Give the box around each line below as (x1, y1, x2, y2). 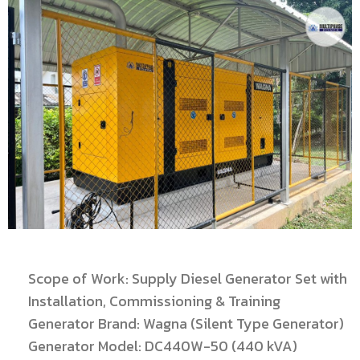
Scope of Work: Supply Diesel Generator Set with (28, 268, 347, 290)
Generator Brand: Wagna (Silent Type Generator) (28, 313, 344, 335)
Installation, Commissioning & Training (28, 290, 280, 313)
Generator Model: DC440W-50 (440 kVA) (28, 335, 297, 358)
